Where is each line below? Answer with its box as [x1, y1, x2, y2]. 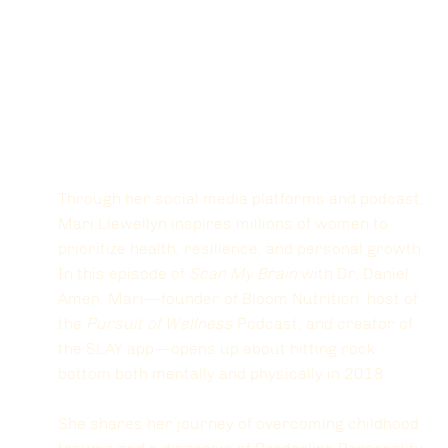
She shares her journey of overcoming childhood [58, 414, 423, 434]
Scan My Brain [189, 264, 297, 284]
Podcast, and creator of [233, 314, 417, 334]
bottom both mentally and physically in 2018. [58, 364, 392, 384]
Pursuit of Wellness [86, 314, 233, 334]
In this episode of [58, 264, 189, 284]
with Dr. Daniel [297, 264, 413, 284]
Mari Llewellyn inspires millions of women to [58, 214, 392, 234]
